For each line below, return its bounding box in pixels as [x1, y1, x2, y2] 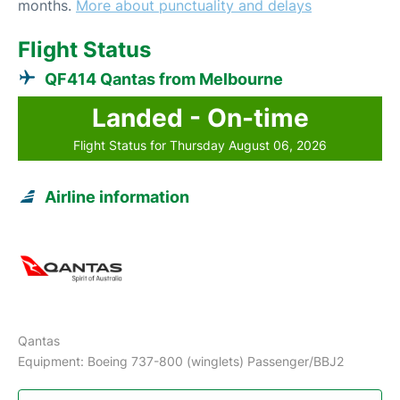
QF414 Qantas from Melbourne [45, 69, 283, 88]
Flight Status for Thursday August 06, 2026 [73, 137, 327, 153]
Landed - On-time [91, 102, 309, 133]
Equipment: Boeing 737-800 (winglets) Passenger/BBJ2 [18, 353, 344, 369]
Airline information [45, 187, 189, 206]
